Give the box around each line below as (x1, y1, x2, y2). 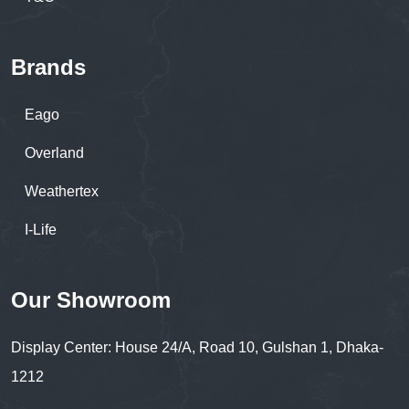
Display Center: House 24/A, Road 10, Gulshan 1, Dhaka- (11, 340, 383, 356)
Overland (25, 145, 84, 162)
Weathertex (25, 184, 99, 200)
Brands (11, 55, 86, 80)
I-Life (25, 222, 57, 238)
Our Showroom (11, 288, 171, 313)
